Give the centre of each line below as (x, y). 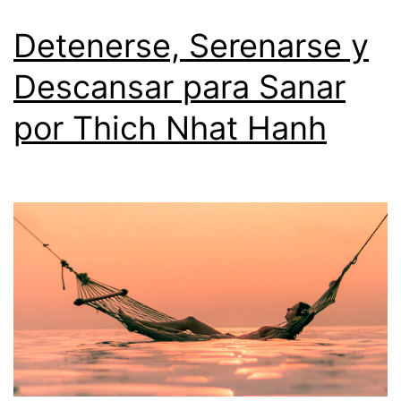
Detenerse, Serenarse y (191, 45)
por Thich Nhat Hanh (170, 128)
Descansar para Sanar (179, 86)
